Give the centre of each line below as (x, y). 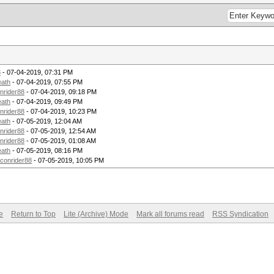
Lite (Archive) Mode (96, 214)
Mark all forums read (170, 214)
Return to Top (33, 214)
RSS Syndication (240, 214)
